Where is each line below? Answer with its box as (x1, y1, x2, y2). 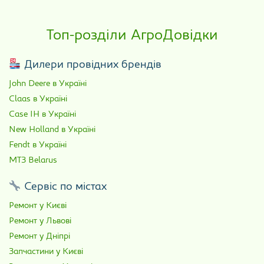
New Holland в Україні (9, 126, 95, 135)
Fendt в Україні (9, 141, 67, 150)
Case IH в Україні (9, 110, 76, 120)
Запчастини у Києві (9, 247, 83, 257)
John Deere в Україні (9, 80, 87, 89)
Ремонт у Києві (9, 202, 67, 211)
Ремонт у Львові (9, 217, 71, 226)
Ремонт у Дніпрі (9, 232, 70, 242)
